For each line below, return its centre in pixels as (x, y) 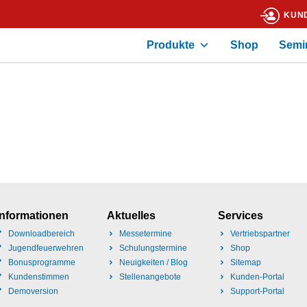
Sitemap (245, 262)
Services (241, 216)
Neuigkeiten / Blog (153, 262)
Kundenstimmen (38, 277)
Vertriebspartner (260, 234)
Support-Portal (257, 291)
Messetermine (145, 234)
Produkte (171, 45)
